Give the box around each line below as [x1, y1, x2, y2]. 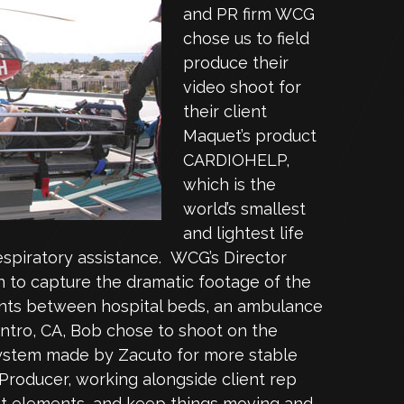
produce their [183, 53, 289, 72]
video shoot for [183, 78, 301, 96]
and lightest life [183, 224, 304, 243]
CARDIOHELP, [183, 151, 289, 170]
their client [183, 102, 267, 121]
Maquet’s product [183, 126, 317, 145]
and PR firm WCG [183, 5, 315, 23]
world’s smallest [183, 199, 306, 218]
